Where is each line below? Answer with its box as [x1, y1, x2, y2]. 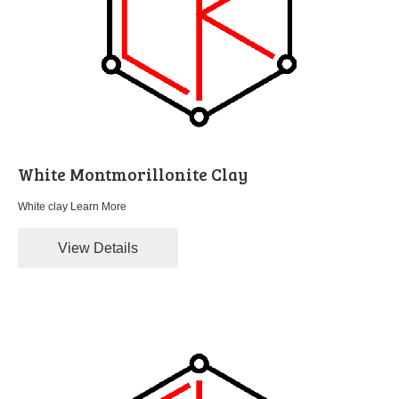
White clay [18, 200, 70, 214]
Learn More [70, 200, 126, 214]
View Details [58, 240, 138, 256]
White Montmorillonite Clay [18, 163, 248, 186]
